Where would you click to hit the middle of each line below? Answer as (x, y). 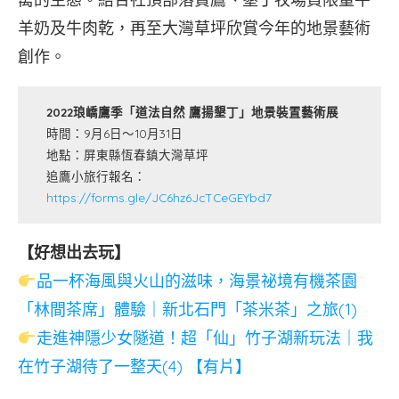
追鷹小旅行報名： (97, 175)
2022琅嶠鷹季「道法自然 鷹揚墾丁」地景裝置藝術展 (193, 111)
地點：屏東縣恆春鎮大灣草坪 (128, 154)
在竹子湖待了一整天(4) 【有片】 (134, 366)
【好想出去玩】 (74, 252)
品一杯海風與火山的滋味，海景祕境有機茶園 (196, 281)
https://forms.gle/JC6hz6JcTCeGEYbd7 (159, 197)
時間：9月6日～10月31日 (115, 133)
